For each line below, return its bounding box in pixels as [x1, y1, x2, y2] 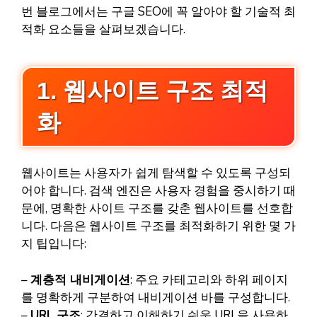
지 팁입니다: [21, 236, 86, 253]
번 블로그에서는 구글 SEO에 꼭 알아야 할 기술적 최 [21, 3, 296, 20]
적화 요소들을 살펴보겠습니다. [21, 21, 185, 38]
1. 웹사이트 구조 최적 [37, 77, 268, 105]
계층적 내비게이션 [30, 271, 130, 288]
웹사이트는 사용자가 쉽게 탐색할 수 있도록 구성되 [21, 165, 291, 182]
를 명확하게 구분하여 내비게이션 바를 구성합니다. [21, 289, 290, 306]
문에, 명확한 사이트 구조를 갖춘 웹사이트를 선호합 [21, 200, 293, 217]
